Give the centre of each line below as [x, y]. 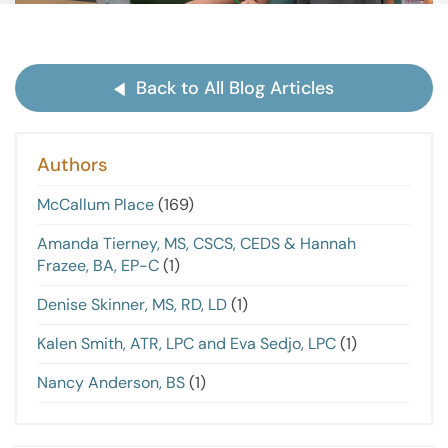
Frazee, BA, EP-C [98, 266]
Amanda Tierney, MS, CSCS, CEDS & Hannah [196, 244]
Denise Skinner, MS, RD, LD [132, 305]
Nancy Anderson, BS [111, 383]
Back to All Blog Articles [235, 87]
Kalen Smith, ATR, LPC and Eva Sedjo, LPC [186, 344]
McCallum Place [95, 205]
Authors [72, 164]
